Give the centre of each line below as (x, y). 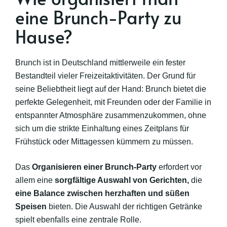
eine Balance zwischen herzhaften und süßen (102, 193)
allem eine (35, 180)
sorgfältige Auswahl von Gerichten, (122, 180)
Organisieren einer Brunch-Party (93, 167)
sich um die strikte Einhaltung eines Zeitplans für (102, 128)
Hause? (44, 36)
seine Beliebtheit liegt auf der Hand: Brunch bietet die (111, 89)
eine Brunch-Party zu (98, 17)
